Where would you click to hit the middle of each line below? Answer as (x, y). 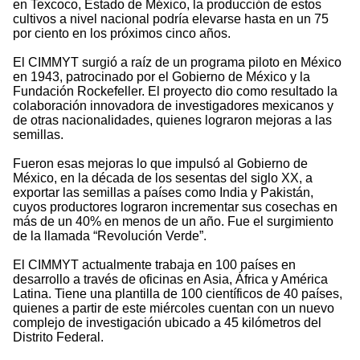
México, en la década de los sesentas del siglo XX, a (163, 178)
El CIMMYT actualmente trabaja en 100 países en (154, 265)
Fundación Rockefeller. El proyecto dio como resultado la (175, 92)
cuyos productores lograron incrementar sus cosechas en (175, 207)
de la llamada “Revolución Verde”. (110, 236)
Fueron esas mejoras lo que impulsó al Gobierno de (160, 164)
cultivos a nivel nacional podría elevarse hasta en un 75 (171, 19)
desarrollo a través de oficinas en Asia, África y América (170, 280)
